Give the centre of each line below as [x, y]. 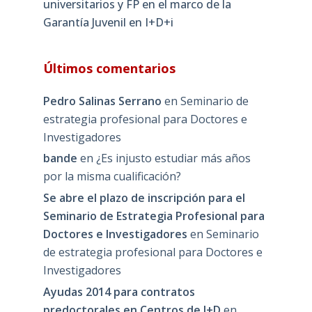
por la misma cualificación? [112, 177]
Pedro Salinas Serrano [102, 101]
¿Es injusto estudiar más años [173, 158]
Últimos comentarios [109, 68]
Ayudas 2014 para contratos [119, 291]
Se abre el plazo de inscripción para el [144, 198]
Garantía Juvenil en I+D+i [108, 22]
